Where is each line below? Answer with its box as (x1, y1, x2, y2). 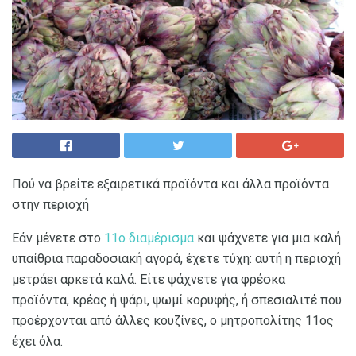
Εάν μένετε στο (12, 230, 104, 246)
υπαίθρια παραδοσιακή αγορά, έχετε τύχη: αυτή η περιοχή (12, 250, 341, 266)
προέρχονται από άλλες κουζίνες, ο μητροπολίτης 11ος (12, 312, 334, 328)
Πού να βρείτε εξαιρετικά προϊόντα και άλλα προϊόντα (12, 176, 329, 192)
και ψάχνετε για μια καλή (194, 230, 341, 246)
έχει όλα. (12, 333, 63, 349)
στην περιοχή (12, 196, 89, 212)
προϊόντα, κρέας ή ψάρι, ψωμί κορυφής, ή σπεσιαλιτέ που (12, 292, 342, 308)
